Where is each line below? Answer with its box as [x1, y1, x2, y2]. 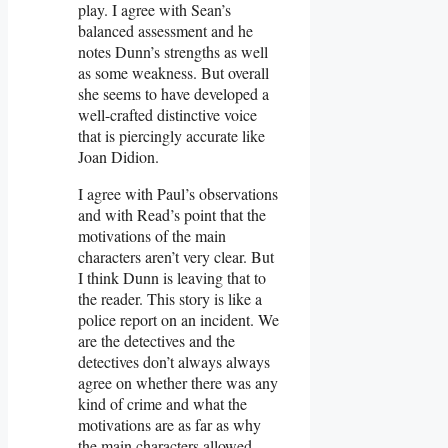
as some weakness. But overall [78, 61, 269, 83]
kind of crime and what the [78, 392, 247, 414]
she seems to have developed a [78, 82, 269, 104]
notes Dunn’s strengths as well [78, 40, 268, 62]
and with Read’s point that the [78, 203, 266, 225]
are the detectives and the [78, 329, 235, 351]
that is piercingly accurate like [78, 124, 265, 146]
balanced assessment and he [78, 19, 253, 41]
